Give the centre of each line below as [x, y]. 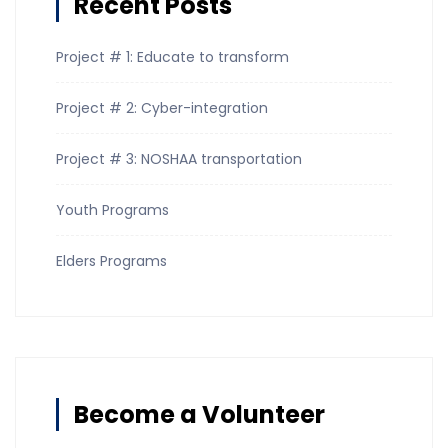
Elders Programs [111, 260]
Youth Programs [112, 209]
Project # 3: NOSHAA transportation [179, 158]
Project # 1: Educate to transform [172, 56]
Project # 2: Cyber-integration [162, 107]
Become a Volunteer [199, 414]
